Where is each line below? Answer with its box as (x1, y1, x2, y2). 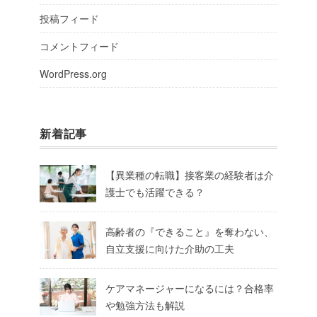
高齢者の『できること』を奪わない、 (105, 224, 274, 238)
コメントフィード (40, 38, 119, 53)
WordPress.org (40, 66, 107, 81)
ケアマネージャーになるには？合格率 (105, 280, 274, 295)
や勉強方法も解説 (105, 297, 185, 312)
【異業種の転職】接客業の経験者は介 (105, 167, 274, 182)
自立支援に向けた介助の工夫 (105, 241, 234, 255)
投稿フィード (40, 11, 99, 25)
